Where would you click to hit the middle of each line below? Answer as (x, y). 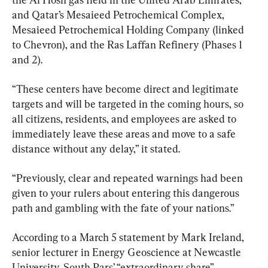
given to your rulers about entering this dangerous (127, 193)
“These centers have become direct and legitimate (127, 89)
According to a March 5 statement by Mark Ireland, (129, 237)
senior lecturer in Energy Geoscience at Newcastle (128, 252)
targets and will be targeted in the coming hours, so (129, 104)
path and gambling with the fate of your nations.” (123, 208)
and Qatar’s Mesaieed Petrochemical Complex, (119, 15)
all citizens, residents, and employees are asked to (125, 119)
